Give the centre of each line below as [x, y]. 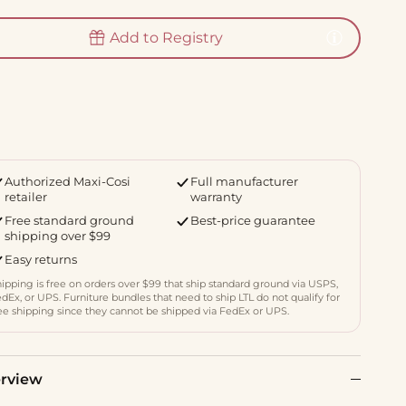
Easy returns [41, 260]
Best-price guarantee [252, 221]
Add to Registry [167, 38]
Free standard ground [70, 221]
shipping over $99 [58, 236]
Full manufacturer [244, 182]
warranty [216, 197]
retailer [26, 197]
